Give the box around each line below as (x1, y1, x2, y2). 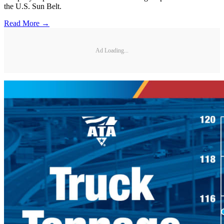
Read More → (4, 19, 49, 28)
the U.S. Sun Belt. (4, 2, 61, 11)
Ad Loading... (95, 46, 128, 54)
